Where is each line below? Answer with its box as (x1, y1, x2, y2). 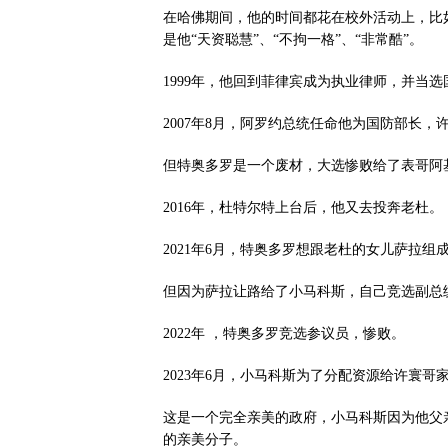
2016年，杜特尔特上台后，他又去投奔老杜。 (163, 200, 443, 215)
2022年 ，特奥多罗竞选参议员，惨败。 (163, 326, 405, 341)
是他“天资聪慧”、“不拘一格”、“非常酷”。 (163, 32, 423, 47)
